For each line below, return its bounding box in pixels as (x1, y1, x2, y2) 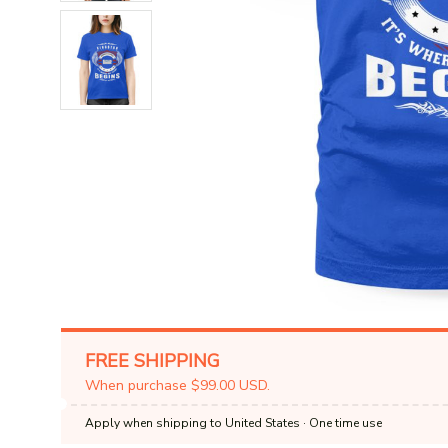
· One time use (300, 414, 382, 431)
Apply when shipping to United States (85, 414, 300, 431)
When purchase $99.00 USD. (85, 375, 270, 395)
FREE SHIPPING (85, 348, 220, 373)
